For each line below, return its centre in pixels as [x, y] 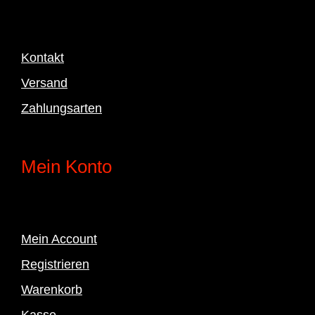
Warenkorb [51, 289]
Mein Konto [66, 166]
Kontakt [42, 57]
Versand [44, 83]
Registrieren [55, 264]
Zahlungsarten [61, 108]
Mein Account [59, 239]
